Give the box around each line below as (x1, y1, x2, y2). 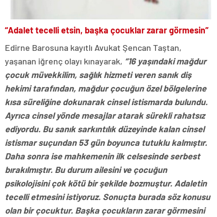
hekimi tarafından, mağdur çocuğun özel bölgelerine (5, 82, 206, 93)
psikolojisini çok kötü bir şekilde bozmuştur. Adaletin (5, 177, 207, 188)
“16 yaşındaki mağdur (124, 55, 206, 66)
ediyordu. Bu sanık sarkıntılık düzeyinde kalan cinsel (5, 123, 204, 134)
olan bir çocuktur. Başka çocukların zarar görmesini (5, 204, 205, 216)
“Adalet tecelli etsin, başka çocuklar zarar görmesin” (5, 24, 209, 35)
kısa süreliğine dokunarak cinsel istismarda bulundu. (5, 96, 208, 107)
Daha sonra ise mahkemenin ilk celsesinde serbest (5, 150, 200, 161)
